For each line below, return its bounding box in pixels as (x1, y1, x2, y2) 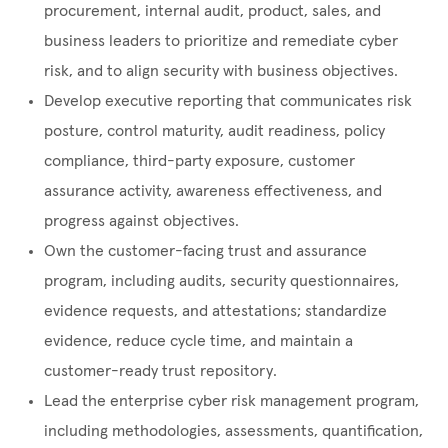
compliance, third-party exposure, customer (44, 153, 355, 170)
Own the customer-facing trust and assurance (44, 243, 367, 260)
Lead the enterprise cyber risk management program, (44, 393, 419, 410)
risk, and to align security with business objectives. (44, 63, 398, 80)
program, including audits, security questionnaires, (44, 273, 399, 290)
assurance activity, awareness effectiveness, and (44, 183, 382, 200)
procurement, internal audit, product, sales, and (44, 3, 381, 20)
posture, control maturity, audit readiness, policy (44, 123, 385, 140)
